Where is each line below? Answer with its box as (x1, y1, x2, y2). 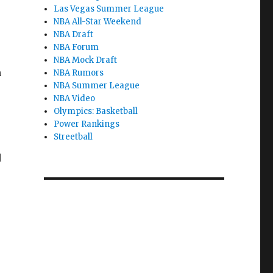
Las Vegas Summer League (54, 4, 165, 14)
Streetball (54, 132, 93, 142)
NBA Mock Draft (54, 55, 118, 65)
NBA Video (54, 93, 96, 104)
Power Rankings (54, 119, 120, 129)
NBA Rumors (54, 68, 104, 78)
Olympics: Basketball (54, 106, 138, 116)
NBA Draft (54, 29, 94, 40)
